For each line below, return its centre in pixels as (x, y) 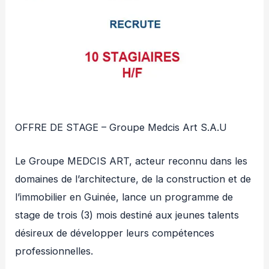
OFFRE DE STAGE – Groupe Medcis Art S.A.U (121, 127)
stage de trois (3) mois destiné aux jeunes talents (127, 215)
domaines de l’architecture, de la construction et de (133, 179)
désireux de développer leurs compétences (115, 233)
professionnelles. (54, 251)
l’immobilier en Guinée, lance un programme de (124, 197)
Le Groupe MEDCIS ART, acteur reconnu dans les (131, 161)
